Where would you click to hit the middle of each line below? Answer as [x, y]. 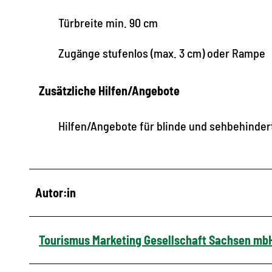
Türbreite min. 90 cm [108, 22]
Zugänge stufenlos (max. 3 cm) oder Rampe [162, 53]
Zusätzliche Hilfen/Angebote [109, 90]
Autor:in [56, 192]
